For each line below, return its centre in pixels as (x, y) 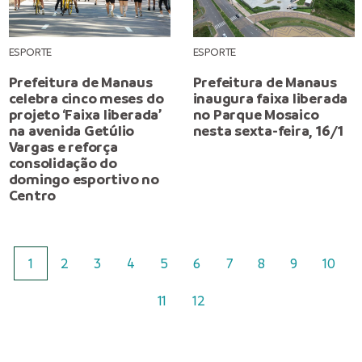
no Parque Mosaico (256, 114)
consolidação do (63, 163)
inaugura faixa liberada (270, 98)
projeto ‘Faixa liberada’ (84, 114)
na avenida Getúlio (72, 130)
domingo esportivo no (84, 179)
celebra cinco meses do (86, 98)
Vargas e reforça (63, 147)
